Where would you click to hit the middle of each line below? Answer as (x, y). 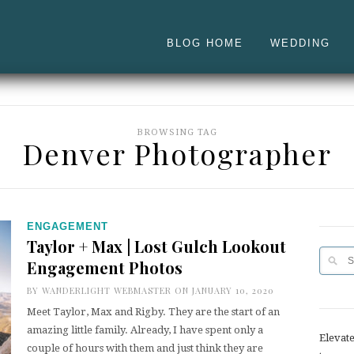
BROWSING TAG (177, 132)
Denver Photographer (177, 153)
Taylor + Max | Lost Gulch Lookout (156, 246)
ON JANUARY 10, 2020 (223, 290)
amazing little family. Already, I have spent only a (145, 330)
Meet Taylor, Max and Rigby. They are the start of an (153, 312)
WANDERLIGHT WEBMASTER (107, 290)
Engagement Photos (105, 267)
